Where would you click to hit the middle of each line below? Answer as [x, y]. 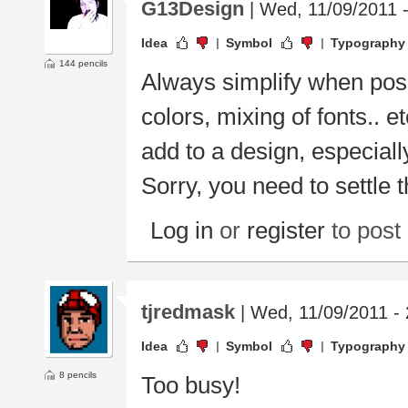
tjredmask [188, 312]
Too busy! [191, 386]
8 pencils [78, 375]
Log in [182, 231]
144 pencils [83, 64]
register [286, 231]
